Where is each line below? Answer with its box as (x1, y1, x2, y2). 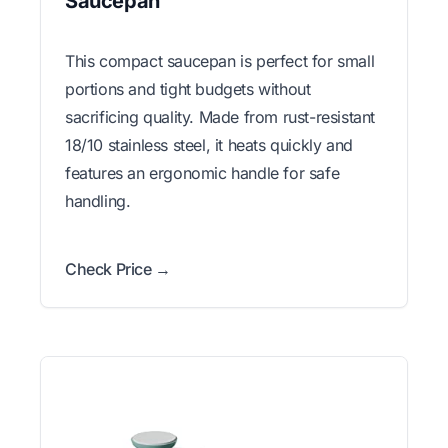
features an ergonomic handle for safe (65, 162, 340, 183)
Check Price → (65, 258, 171, 279)
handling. (65, 190, 131, 211)
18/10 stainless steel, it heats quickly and (65, 134, 353, 155)
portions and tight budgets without (65, 78, 311, 99)
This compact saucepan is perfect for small (65, 50, 375, 71)
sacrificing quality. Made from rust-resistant (65, 106, 376, 127)
